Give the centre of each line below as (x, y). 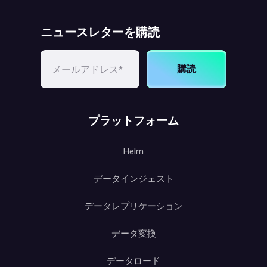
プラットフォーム (133, 120)
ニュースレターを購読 (100, 32)
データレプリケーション (133, 206)
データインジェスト (133, 179)
